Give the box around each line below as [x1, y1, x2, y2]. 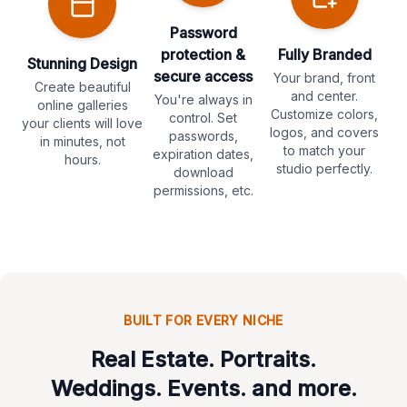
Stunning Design [27, 55, 138, 74]
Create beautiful [34, 79, 131, 95]
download [173, 164, 233, 181]
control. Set [169, 110, 238, 126]
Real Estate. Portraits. [91, 346, 316, 373]
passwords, [168, 128, 238, 144]
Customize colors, [271, 106, 379, 123]
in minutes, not [39, 134, 125, 150]
